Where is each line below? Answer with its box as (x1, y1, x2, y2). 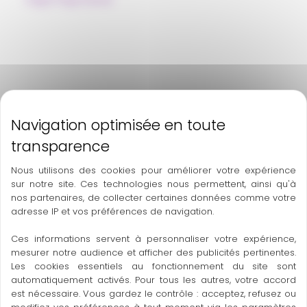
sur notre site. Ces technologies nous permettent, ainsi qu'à (11, 177, 296, 191)
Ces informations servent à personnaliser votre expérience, (11, 232, 296, 245)
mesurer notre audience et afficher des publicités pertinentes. (11, 245, 296, 259)
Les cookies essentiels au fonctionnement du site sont (11, 259, 296, 273)
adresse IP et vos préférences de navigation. (11, 204, 214, 218)
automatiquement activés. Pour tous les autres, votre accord (11, 273, 296, 286)
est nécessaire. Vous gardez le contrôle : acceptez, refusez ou (11, 286, 296, 300)
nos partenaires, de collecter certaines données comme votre (11, 191, 296, 204)
